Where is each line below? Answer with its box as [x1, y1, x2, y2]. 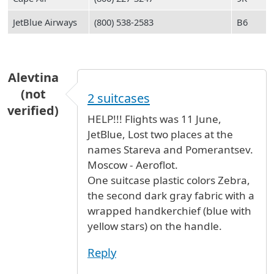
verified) [7, 102, 59, 119]
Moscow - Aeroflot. [87, 157, 178, 172]
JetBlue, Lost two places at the [87, 127, 233, 141]
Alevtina [7, 69, 59, 86]
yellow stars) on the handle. [87, 218, 222, 233]
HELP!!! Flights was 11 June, [87, 111, 221, 126]
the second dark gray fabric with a [87, 188, 254, 202]
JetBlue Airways [13, 16, 77, 28]
